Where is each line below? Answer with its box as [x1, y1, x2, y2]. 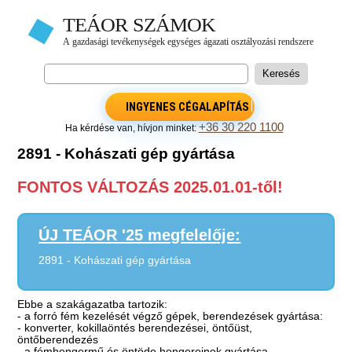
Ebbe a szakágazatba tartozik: [17, 298, 168, 310]
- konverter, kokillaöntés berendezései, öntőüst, [17, 321, 253, 334]
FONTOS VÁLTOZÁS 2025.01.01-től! [17, 178, 284, 196]
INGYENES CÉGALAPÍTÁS [126, 99, 249, 114]
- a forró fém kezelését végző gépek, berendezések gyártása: [17, 310, 324, 322]
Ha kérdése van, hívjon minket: [64, 122, 199, 134]
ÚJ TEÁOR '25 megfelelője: [38, 225, 241, 244]
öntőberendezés [17, 333, 99, 346]
